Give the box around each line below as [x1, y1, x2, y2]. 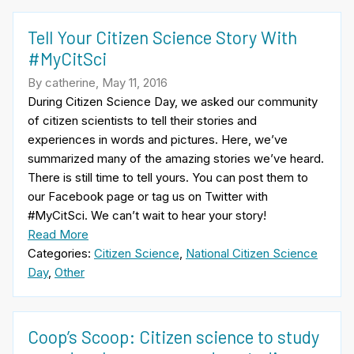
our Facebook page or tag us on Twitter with [28, 188, 268, 204]
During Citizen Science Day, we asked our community [28, 93, 318, 109]
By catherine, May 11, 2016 [28, 74, 168, 90]
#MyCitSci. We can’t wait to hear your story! [28, 207, 266, 223]
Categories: [28, 245, 94, 261]
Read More [28, 226, 88, 242]
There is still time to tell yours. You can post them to [28, 169, 308, 185]
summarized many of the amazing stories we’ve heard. [28, 150, 324, 166]
